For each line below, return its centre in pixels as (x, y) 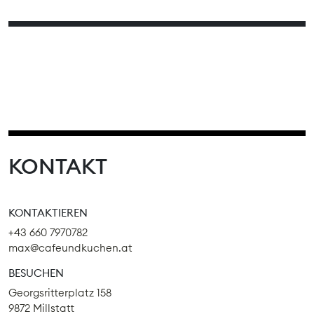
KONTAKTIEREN (48, 213)
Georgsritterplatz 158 (60, 293)
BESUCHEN (36, 273)
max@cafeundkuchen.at (70, 248)
